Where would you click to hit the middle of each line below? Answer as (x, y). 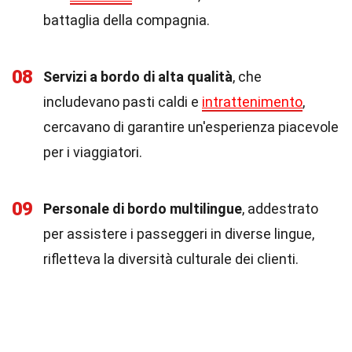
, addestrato (280, 209)
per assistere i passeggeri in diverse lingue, (179, 234)
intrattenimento (252, 102)
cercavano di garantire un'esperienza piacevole (191, 127)
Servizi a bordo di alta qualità (138, 77)
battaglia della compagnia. (126, 20)
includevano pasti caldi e (123, 102)
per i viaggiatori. (93, 152)
